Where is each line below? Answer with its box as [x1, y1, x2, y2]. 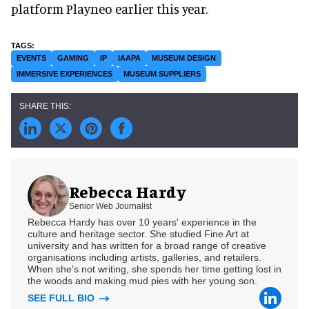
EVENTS [17, 54, 46, 63]
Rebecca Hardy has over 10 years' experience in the [28, 217, 257, 228]
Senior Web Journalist [69, 201, 152, 211]
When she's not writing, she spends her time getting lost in [28, 263, 281, 275]
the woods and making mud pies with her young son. [28, 275, 257, 287]
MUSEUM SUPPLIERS [123, 70, 201, 79]
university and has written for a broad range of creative [28, 240, 266, 252]
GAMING [57, 54, 89, 63]
